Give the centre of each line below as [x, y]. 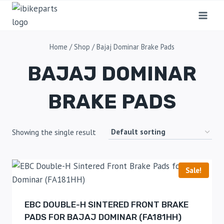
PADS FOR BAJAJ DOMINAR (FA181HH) [103, 217]
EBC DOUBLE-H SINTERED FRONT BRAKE [106, 204]
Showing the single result [54, 132]
